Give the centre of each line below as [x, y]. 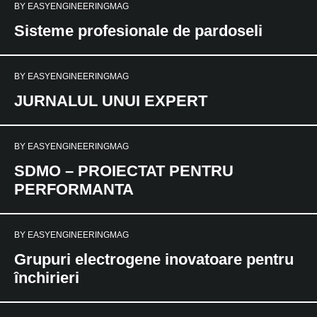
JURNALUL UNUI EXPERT [111, 101]
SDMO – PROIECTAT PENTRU [124, 171]
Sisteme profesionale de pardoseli [138, 31]
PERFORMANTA [74, 189]
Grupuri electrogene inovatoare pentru [154, 259]
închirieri [47, 278]
